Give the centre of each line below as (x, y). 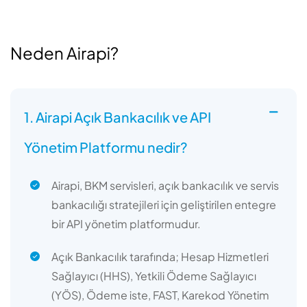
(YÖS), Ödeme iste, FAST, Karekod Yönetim (160, 295)
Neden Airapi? (64, 52)
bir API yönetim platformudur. (126, 223)
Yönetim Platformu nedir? (106, 147)
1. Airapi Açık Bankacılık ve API (118, 116)
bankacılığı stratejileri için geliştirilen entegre (164, 204)
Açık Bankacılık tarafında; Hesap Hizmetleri (160, 256)
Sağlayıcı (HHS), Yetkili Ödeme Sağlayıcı (154, 275)
